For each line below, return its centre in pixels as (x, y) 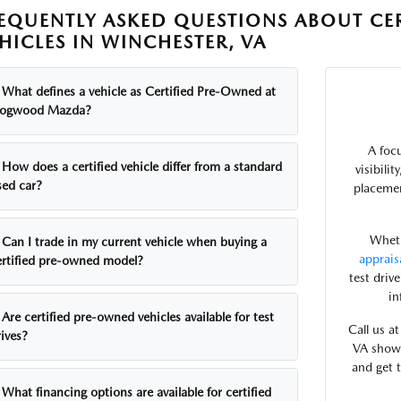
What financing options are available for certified (137, 392)
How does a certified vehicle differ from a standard (142, 166)
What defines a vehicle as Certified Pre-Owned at (139, 91)
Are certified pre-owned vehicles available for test (138, 317)
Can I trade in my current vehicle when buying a (135, 242)
